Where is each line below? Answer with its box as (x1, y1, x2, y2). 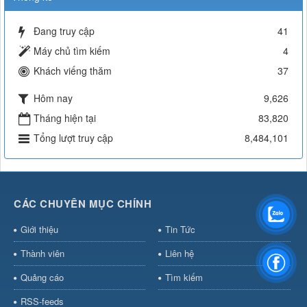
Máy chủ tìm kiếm (34, 43, 110, 58)
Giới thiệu (21, 222, 58, 236)
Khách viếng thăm (34, 63, 112, 77)
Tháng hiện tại (34, 110, 96, 125)
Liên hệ (164, 246, 194, 260)
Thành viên (21, 246, 64, 260)
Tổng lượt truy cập (34, 130, 113, 145)
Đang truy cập (34, 23, 95, 38)
